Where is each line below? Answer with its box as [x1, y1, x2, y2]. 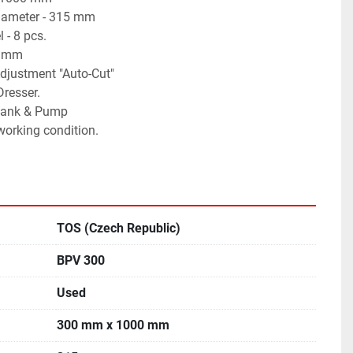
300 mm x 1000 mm [57, 318, 169, 333]
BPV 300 [57, 253, 105, 268]
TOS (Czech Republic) [57, 221, 180, 236]
